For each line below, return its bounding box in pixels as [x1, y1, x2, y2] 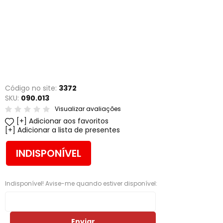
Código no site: [5, 83, 59, 93]
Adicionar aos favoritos [29, 116, 109, 126]
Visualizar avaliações [55, 105, 121, 113]
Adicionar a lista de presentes [17, 125, 120, 135]
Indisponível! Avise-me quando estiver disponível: [5, 179, 157, 188]
